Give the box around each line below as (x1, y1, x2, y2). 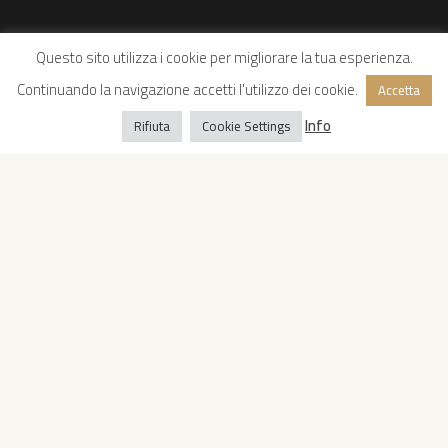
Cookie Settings (202, 114, 290, 138)
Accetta (377, 78, 420, 102)
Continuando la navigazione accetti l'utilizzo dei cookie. (16, 75, 361, 104)
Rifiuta (134, 114, 170, 138)
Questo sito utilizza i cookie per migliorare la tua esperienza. (35, 43, 413, 72)
